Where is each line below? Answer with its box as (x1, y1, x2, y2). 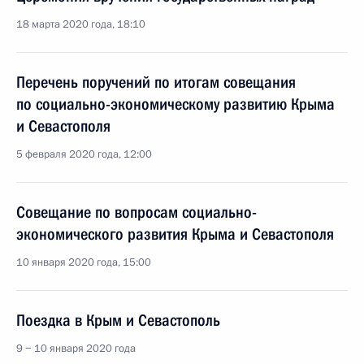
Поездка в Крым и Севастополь (16, 310, 220, 330)
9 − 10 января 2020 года (16, 341, 136, 356)
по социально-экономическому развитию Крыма (16, 94, 335, 114)
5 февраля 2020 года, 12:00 (16, 147, 152, 162)
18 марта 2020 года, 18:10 (16, 17, 145, 32)
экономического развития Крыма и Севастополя (16, 224, 334, 244)
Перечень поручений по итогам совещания (16, 72, 296, 92)
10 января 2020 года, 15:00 (16, 255, 151, 270)
